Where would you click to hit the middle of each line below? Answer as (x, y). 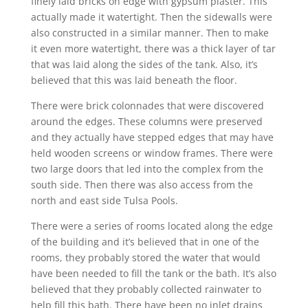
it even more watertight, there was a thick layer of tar (153, 48)
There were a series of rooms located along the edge (152, 225)
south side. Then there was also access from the (142, 184)
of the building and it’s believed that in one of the (145, 241)
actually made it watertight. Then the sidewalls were (151, 16)
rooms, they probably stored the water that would (145, 257)
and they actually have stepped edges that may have (152, 137)
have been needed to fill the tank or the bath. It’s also (153, 273)
